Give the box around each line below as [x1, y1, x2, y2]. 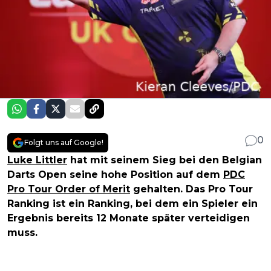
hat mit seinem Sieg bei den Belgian [67, 154, 262, 166]
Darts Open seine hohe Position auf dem [7, 169, 223, 181]
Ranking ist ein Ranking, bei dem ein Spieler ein [7, 198, 258, 210]
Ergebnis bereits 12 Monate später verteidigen [7, 212, 250, 224]
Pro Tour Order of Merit [7, 183, 130, 195]
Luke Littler [7, 154, 67, 166]
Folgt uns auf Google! [24, 138, 103, 148]
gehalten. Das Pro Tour [130, 183, 253, 195]
